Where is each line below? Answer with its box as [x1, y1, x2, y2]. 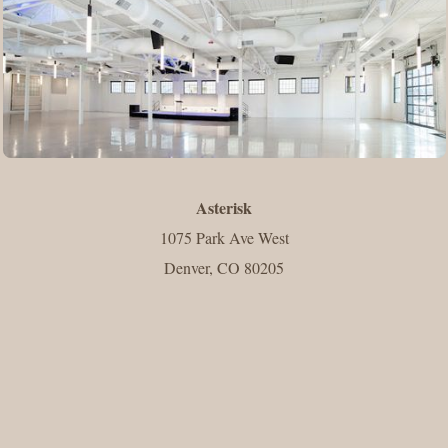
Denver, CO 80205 [164, 256, 284, 278]
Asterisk [196, 195, 252, 219]
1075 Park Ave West [159, 226, 289, 248]
